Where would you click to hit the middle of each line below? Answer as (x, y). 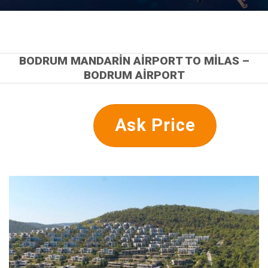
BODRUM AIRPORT (134, 75)
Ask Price (155, 125)
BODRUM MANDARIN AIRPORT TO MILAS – (134, 61)
